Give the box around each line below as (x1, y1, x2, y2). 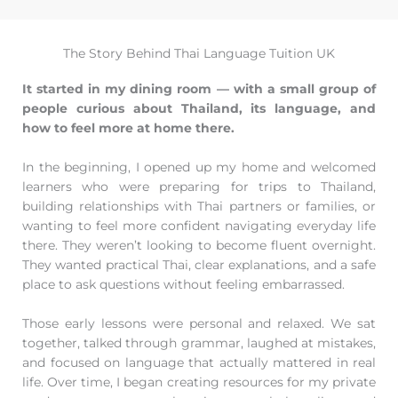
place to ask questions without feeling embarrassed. (22, 276, 345, 291)
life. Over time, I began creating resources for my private (22, 374, 376, 389)
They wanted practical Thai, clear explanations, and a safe (22, 257, 376, 272)
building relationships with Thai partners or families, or (22, 198, 376, 213)
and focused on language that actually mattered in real (22, 354, 376, 370)
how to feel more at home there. (22, 120, 235, 135)
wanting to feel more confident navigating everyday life (22, 218, 376, 233)
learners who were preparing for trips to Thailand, (22, 179, 376, 194)
